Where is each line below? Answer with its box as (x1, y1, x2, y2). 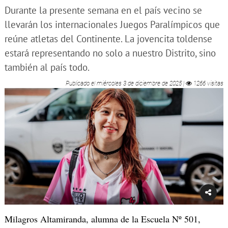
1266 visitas (192, 80, 223, 88)
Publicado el (66, 80, 97, 88)
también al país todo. (5, 61, 90, 74)
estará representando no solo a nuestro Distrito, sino (5, 46, 216, 60)
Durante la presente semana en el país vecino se (5, 4, 202, 17)
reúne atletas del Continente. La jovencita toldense (5, 32, 212, 45)
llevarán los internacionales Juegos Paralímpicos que (5, 18, 220, 31)
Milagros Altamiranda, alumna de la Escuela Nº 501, (5, 212, 201, 225)
